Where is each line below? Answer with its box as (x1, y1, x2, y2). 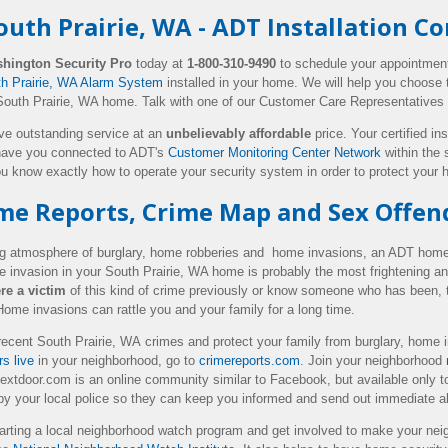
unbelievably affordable (166, 126, 311, 141)
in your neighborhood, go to (34, 353, 199, 368)
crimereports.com (199, 353, 300, 368)
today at (136, 56, 187, 71)
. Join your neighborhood (300, 353, 446, 368)
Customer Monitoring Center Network (168, 145, 381, 160)
